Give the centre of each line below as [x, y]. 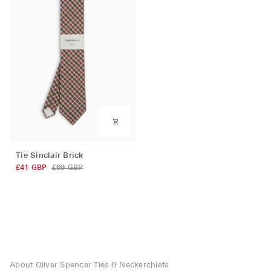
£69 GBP [67, 168]
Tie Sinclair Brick [50, 155]
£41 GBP [31, 168]
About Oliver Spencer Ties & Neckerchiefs [89, 266]
